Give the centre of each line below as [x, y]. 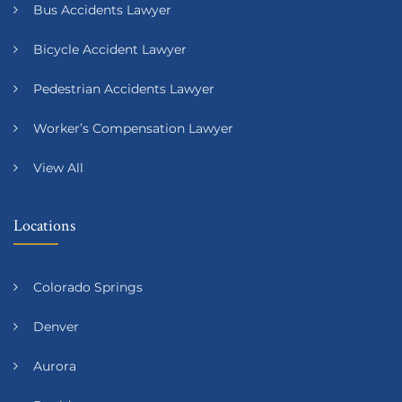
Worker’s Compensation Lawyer [133, 128]
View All [58, 167]
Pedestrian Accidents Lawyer [124, 88]
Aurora [55, 366]
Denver [56, 326]
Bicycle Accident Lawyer [110, 49]
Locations [44, 224]
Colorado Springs [88, 287]
